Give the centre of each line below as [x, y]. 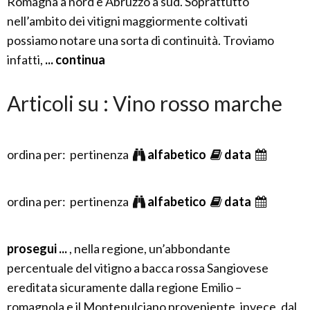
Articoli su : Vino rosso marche [145, 103]
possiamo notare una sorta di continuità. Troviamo [140, 40]
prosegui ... [38, 248]
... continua [74, 60]
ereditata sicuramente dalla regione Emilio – [124, 287]
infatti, [25, 60]
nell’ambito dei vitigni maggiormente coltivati [127, 21]
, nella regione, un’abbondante [150, 248]
